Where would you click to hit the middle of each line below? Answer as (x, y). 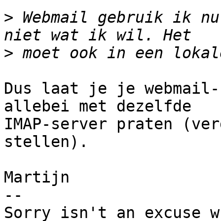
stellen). (46, 142)
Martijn (37, 177)
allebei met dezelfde (98, 106)
